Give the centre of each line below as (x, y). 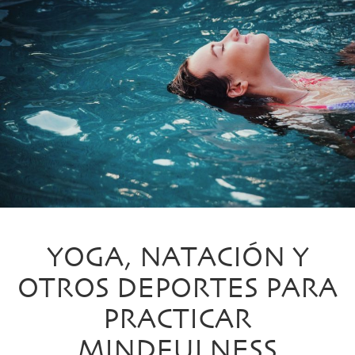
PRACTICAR (177, 319)
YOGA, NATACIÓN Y (177, 257)
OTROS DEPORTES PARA (177, 288)
